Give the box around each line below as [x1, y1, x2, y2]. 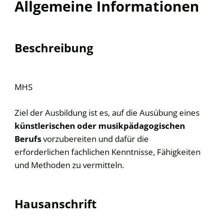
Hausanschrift [15, 196, 96, 212]
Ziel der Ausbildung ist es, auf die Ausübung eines [15, 106, 200, 118]
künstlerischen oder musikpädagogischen [15, 119, 185, 131]
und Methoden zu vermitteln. [15, 158, 124, 170]
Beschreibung [15, 40, 93, 56]
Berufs [15, 132, 41, 144]
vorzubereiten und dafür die [41, 132, 149, 144]
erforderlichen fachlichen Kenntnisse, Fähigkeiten [15, 145, 201, 157]
